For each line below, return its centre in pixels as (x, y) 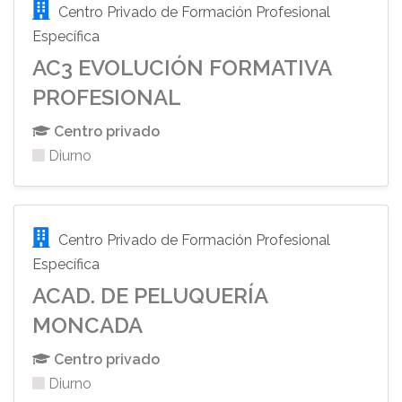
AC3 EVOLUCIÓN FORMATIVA (182, 68)
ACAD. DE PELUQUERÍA (150, 296)
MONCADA (87, 325)
